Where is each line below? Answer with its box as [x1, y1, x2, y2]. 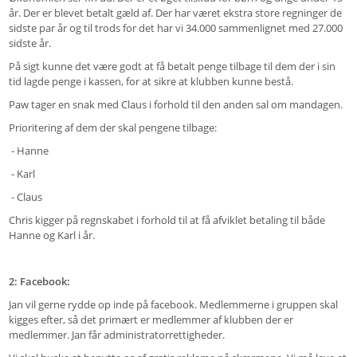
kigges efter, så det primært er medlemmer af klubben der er [8, 312, 293, 328]
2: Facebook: [8, 274, 70, 289]
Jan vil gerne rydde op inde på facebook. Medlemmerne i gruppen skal [8, 297, 338, 312]
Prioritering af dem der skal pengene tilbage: [8, 120, 217, 135]
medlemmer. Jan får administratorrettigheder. [8, 328, 227, 343]
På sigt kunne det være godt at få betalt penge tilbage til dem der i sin [8, 59, 335, 74]
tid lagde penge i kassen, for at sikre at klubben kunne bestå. [8, 74, 293, 89]
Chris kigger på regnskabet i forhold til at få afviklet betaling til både [8, 213, 325, 228]
